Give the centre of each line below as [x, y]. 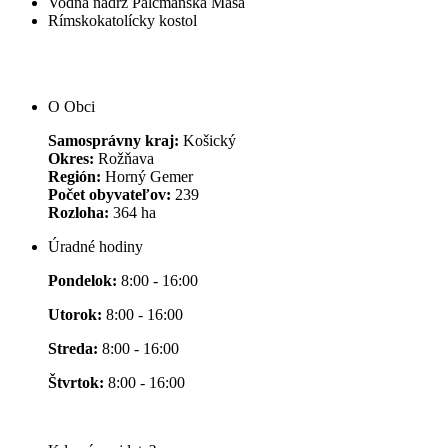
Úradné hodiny [95, 247]
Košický [207, 141]
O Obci [71, 107]
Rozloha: [80, 213]
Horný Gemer [147, 177]
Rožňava [124, 159]
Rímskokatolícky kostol [122, 21]
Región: [74, 177]
